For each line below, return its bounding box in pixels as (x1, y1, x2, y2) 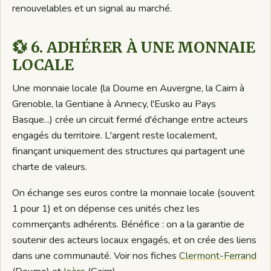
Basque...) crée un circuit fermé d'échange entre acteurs (12, 113, 249, 127)
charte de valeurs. (12, 160, 88, 174)
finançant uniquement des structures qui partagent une (12, 145, 246, 158)
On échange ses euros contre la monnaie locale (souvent (12, 186, 255, 200)
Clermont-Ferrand (179, 249, 257, 263)
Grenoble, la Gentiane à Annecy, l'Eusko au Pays (12, 97, 217, 111)
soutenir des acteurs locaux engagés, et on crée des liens (12, 233, 257, 247)
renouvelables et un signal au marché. (12, 2, 172, 16)
